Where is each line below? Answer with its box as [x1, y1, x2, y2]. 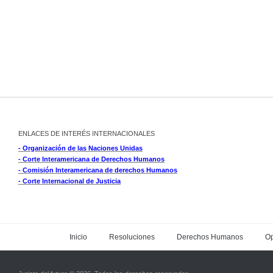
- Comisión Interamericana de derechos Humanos [18, 166, 177, 174]
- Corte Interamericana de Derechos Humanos [18, 155, 165, 163]
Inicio [69, 233, 87, 242]
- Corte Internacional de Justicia [18, 177, 121, 185]
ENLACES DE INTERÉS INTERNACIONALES [18, 130, 155, 138]
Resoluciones [109, 233, 155, 242]
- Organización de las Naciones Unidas [18, 144, 143, 152]
